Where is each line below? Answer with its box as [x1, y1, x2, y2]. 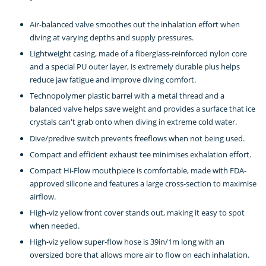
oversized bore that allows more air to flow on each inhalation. [30, 249, 249, 261]
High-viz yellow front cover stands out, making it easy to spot [30, 207, 245, 218]
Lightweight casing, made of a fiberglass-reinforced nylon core [30, 48, 247, 59]
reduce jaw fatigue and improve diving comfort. [30, 74, 196, 85]
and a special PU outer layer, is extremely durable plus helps [30, 61, 240, 72]
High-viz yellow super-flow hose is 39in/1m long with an [30, 236, 224, 248]
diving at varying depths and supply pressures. [30, 31, 194, 43]
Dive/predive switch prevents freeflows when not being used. [30, 132, 245, 144]
